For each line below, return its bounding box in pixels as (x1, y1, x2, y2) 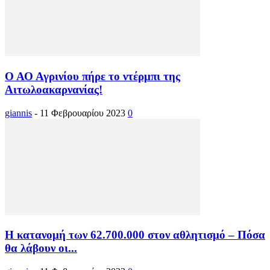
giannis (5, 107, 32, 118)
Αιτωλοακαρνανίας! (5, 83, 102, 96)
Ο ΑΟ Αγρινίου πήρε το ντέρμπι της (5, 70, 180, 83)
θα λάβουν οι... (5, 242, 77, 255)
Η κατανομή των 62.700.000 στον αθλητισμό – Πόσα (5, 228, 265, 242)
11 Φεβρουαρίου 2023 (40, 107, 125, 118)
